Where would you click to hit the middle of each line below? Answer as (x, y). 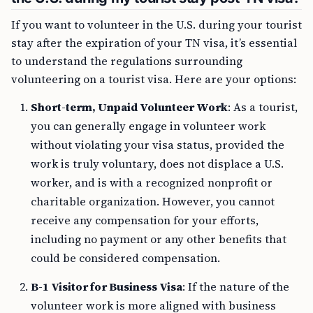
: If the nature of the (236, 287)
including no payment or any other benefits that (159, 239)
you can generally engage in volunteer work (148, 126)
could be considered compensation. (125, 258)
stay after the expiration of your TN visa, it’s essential (154, 43)
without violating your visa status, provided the (158, 145)
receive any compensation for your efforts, (145, 220)
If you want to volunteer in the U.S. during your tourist (156, 25)
